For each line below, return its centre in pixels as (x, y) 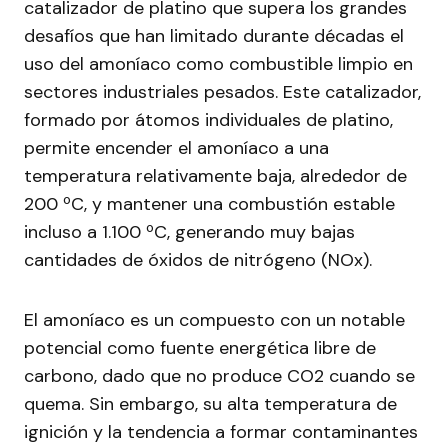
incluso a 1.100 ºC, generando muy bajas (189, 232)
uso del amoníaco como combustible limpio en (218, 64)
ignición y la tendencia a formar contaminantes (221, 432)
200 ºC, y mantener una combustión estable (209, 204)
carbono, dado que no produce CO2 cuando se (219, 376)
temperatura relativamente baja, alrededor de (215, 176)
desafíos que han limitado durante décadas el (214, 36)
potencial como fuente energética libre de (200, 348)
